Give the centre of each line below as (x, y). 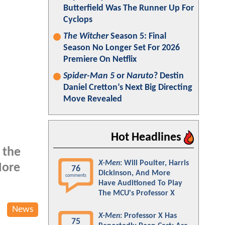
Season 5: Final (137, 36)
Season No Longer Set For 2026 (122, 48)
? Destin (169, 76)
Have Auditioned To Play (140, 183)
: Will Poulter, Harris (154, 163)
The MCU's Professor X (137, 193)
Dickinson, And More (134, 173)
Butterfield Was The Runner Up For (129, 8)
